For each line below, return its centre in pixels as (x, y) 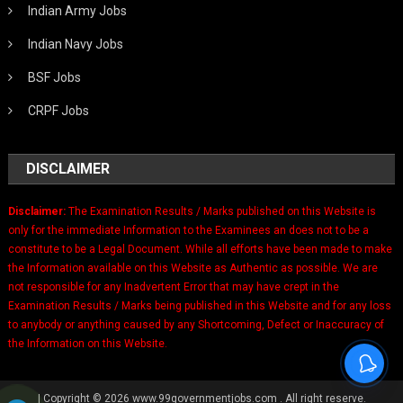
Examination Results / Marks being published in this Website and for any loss (200, 306)
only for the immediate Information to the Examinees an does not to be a (189, 230)
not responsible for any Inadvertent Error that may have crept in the (174, 287)
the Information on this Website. (88, 344)
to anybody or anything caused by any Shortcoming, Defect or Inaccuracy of (197, 325)
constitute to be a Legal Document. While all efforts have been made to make (201, 249)
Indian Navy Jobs (76, 44)
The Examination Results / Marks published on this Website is (223, 211)
